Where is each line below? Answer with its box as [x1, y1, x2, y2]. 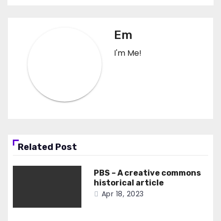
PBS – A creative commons [93, 168, 201, 178]
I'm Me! [114, 47, 142, 59]
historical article [93, 178, 164, 187]
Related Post [18, 141, 77, 152]
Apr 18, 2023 [101, 188, 144, 199]
